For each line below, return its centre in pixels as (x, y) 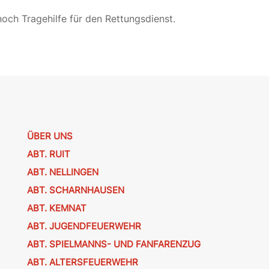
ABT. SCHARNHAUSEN (75, 190)
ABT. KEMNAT (56, 208)
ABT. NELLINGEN (62, 172)
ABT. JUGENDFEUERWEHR (84, 226)
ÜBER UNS (50, 136)
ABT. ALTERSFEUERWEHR (82, 262)
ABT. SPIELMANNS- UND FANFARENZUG (113, 244)
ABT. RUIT (48, 154)
